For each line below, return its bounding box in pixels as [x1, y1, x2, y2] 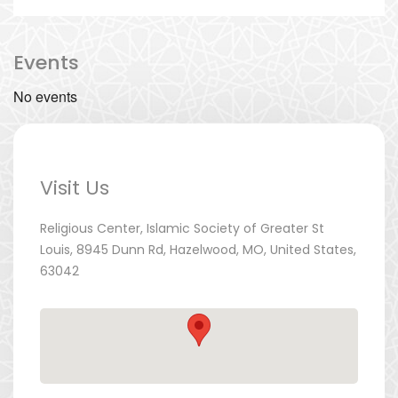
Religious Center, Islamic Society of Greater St [40, 219, 324, 238]
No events [13, 86, 77, 107]
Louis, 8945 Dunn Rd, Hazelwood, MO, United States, [40, 241, 356, 259]
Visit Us [40, 174, 109, 203]
